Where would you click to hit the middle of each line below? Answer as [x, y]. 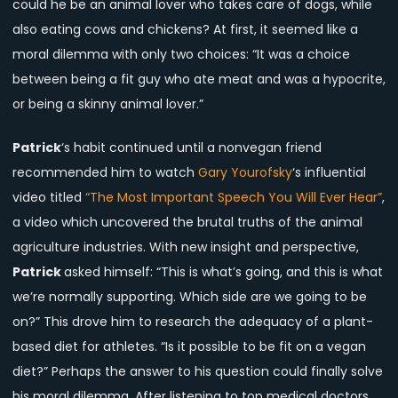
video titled [49, 198]
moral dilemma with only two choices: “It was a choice [181, 55]
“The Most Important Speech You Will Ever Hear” [234, 198]
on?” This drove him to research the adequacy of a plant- [193, 322]
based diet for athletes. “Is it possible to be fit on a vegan [189, 347]
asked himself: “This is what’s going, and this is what [223, 272]
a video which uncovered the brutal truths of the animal [187, 223]
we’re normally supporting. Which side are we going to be [190, 297]
